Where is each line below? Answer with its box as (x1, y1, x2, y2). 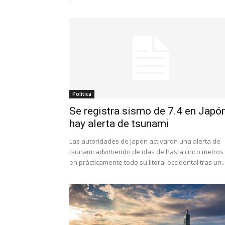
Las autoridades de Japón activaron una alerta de (69, 137, 220, 146)
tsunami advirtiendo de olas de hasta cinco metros (69, 147, 223, 156)
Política (72, 90, 91, 97)
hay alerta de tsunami (69, 118, 169, 130)
